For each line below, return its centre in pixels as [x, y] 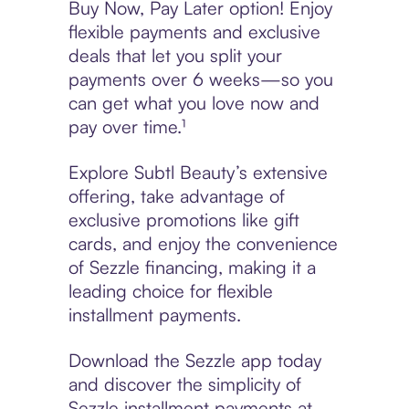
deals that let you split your [175, 56]
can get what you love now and [194, 103]
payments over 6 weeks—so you [200, 79]
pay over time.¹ [126, 127]
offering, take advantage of [176, 196]
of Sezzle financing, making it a [192, 267]
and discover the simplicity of [184, 384]
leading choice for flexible [170, 291]
